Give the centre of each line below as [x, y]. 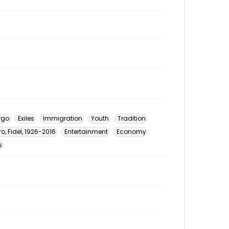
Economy [131, 132]
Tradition [132, 118]
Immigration [63, 118]
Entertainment [86, 132]
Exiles [26, 118]
